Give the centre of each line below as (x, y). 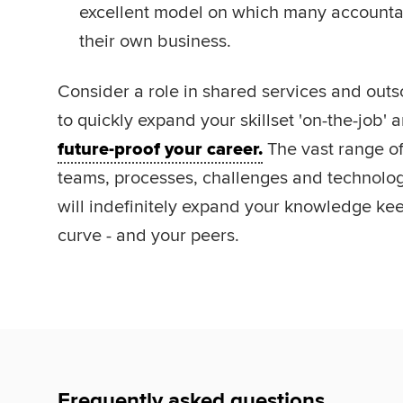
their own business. (155, 41)
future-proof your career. (160, 149)
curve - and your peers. (148, 236)
